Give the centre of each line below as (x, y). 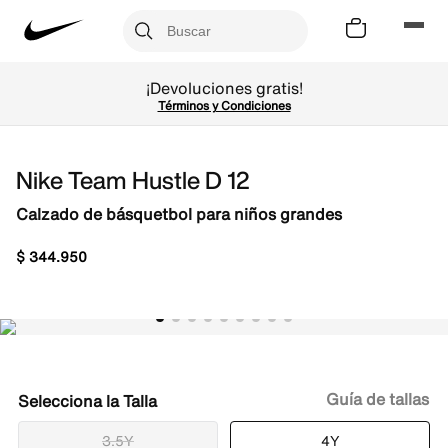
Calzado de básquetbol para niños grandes (179, 214)
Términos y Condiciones (224, 105)
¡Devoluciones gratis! (224, 88)
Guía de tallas (377, 399)
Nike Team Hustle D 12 (133, 180)
